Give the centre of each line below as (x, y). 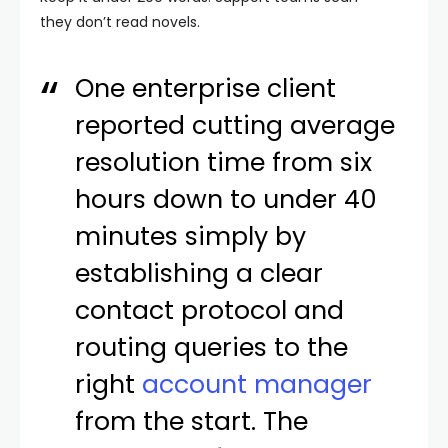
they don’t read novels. (120, 22)
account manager (257, 384)
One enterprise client (206, 88)
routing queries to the (212, 347)
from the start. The (192, 421)
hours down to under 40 (226, 199)
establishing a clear (199, 273)
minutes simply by (191, 236)
